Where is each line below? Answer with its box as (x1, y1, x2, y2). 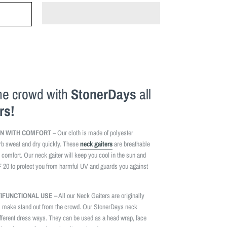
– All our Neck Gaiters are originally (53, 191, 144, 200)
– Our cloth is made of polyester (51, 128, 133, 137)
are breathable (112, 139, 150, 148)
